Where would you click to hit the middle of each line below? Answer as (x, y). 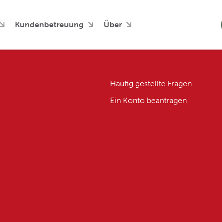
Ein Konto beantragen (148, 100)
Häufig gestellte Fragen (151, 83)
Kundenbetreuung (50, 25)
